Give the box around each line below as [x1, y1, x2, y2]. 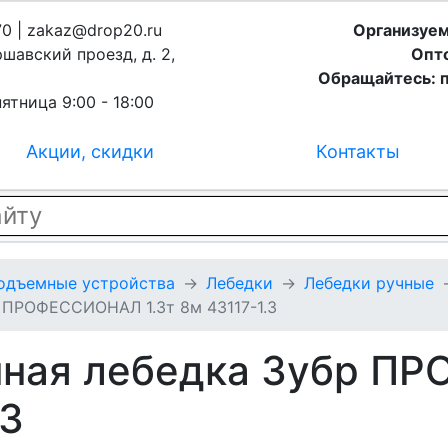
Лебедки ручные [304, 273, 434, 293]
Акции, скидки [25, 141, 154, 162]
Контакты [316, 141, 401, 162]
